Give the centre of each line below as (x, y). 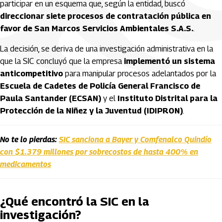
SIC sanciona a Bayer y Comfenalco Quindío (135, 139)
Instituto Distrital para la (167, 98)
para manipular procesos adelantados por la (139, 74)
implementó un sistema (169, 61)
